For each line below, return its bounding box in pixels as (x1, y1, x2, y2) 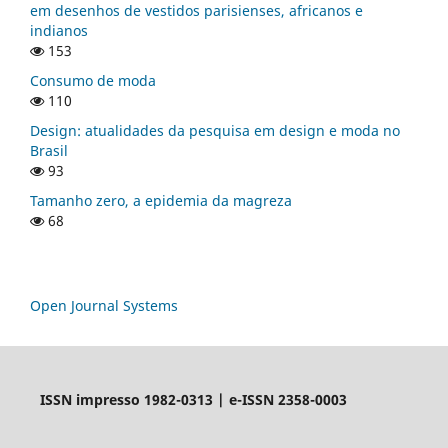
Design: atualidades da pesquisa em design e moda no (30, 120, 400, 140)
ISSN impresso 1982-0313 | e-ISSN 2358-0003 (39, 389, 347, 409)
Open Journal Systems (30, 295, 178, 315)
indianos (30, 20, 88, 40)
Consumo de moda (30, 70, 156, 90)
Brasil (30, 140, 68, 160)
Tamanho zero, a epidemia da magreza (30, 190, 292, 210)
